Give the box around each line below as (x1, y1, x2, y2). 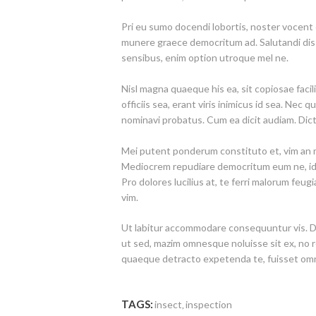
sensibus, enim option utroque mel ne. (121, 51, 288, 64)
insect (154, 298, 182, 310)
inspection (186, 298, 232, 310)
